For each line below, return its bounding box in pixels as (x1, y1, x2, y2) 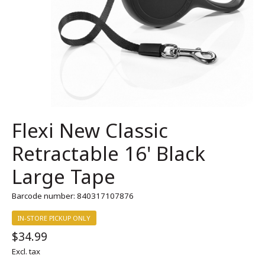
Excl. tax (12, 246, 40, 257)
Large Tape (12, 163, 115, 190)
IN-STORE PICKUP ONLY (18, 214, 91, 223)
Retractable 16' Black (12, 140, 205, 167)
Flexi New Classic (12, 117, 168, 144)
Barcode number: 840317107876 (12, 190, 134, 201)
